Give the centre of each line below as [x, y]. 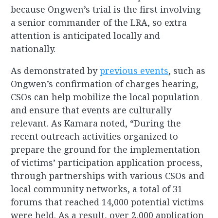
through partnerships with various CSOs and [108, 176]
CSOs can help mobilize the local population [105, 97]
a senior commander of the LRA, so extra [99, 23]
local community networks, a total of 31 [97, 189]
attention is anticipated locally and [86, 36]
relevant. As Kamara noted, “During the [96, 123]
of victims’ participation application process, [107, 163]
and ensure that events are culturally [91, 110]
